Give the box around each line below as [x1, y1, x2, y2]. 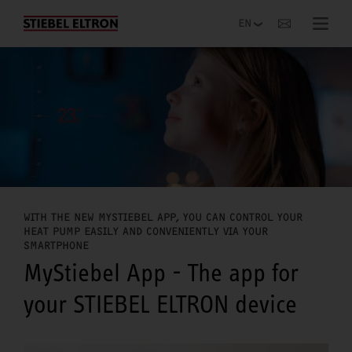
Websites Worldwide [24, 13, 134, 28]
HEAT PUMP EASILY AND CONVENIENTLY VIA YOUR [24, 224, 268, 238]
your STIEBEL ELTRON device [24, 289, 297, 318]
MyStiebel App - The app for [24, 258, 299, 287]
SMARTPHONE [24, 238, 89, 252]
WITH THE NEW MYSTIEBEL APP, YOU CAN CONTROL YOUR [24, 210, 302, 224]
